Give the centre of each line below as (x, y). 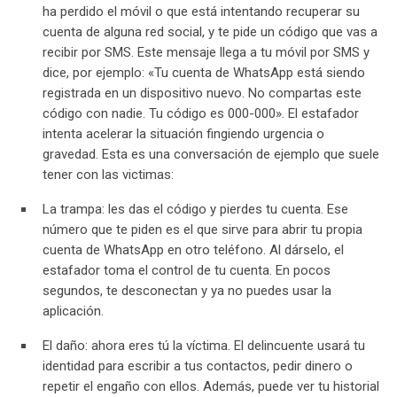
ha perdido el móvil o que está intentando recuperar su (201, 12)
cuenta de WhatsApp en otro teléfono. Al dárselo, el (193, 250)
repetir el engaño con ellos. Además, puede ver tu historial (211, 387)
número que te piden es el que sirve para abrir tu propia (202, 230)
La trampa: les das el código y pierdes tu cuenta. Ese (195, 210)
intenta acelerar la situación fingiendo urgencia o (183, 134)
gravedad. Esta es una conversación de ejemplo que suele (211, 155)
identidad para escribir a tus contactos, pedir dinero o (198, 366)
